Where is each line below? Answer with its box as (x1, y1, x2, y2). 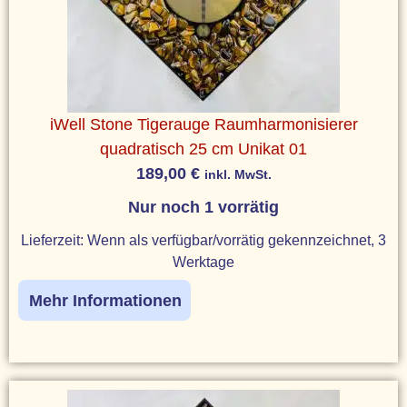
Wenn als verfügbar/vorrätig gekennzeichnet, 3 (87, 231, 386, 248)
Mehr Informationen (29, 291, 182, 310)
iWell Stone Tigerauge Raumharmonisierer (49, 114, 358, 134)
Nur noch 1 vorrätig (128, 197, 279, 216)
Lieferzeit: (21, 231, 87, 248)
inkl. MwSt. (203, 166, 272, 182)
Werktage (173, 253, 234, 270)
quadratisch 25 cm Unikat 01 (100, 139, 307, 158)
